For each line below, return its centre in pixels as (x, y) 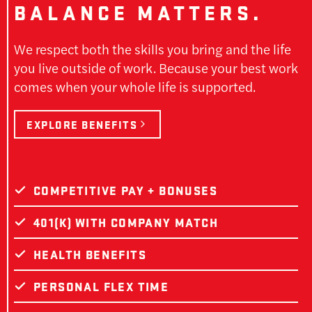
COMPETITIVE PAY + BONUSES (125, 190)
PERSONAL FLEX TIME (101, 287)
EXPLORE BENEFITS (82, 124)
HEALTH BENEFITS (90, 255)
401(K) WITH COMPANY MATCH (126, 223)
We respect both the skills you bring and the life (153, 49)
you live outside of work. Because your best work (156, 68)
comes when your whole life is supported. (135, 86)
